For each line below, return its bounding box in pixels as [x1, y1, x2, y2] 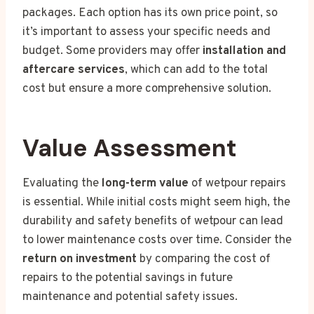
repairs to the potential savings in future [22, 271, 233, 287]
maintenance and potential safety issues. [22, 289, 238, 306]
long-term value [102, 176, 189, 192]
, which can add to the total [125, 62, 268, 78]
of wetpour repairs [189, 176, 286, 192]
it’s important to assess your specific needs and [22, 25, 271, 41]
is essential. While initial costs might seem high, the [22, 195, 290, 211]
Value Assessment [22, 132, 237, 165]
